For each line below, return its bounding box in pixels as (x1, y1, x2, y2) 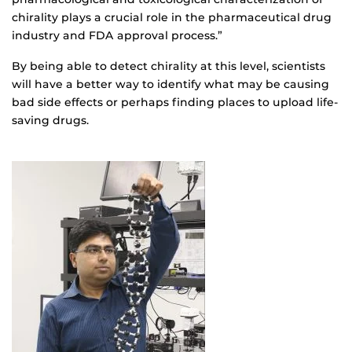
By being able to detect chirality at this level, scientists (12, 58, 325, 73)
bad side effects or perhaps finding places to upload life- (12, 94, 339, 109)
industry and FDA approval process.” (12, 27, 222, 42)
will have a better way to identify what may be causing (12, 76, 329, 91)
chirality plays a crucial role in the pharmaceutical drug (12, 9, 332, 24)
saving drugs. (12, 112, 89, 127)
